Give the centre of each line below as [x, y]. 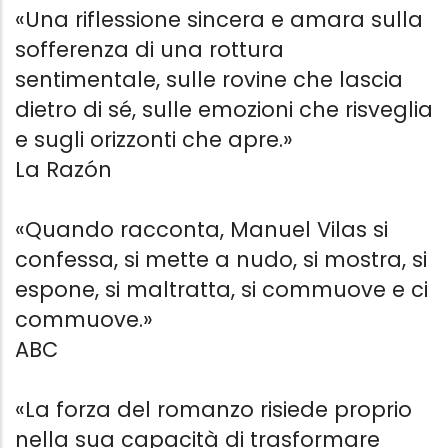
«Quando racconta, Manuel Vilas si [201, 230]
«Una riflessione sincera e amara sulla [219, 20]
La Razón [63, 170]
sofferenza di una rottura [149, 50]
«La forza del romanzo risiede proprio [213, 410]
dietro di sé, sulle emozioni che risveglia [224, 110]
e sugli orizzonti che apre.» [154, 140]
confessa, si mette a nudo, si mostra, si [221, 260]
